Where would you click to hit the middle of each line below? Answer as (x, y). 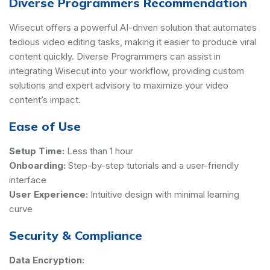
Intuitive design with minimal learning (165, 194)
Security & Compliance (76, 235)
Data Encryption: (47, 260)
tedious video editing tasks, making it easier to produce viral (133, 42)
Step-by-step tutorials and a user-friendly (153, 165)
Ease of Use (45, 126)
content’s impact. (45, 99)
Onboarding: (37, 165)
